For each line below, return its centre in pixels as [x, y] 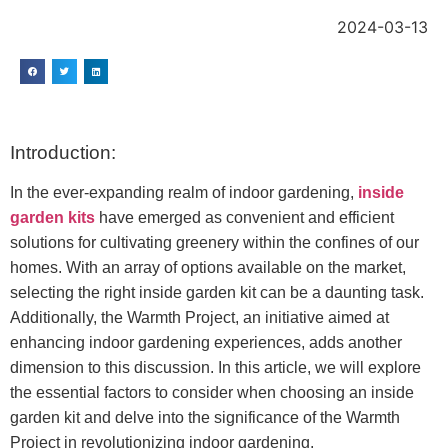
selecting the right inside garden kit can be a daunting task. [217, 292]
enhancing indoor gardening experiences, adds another [206, 342]
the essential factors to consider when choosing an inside [212, 392]
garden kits [52, 217]
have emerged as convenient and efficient [244, 217]
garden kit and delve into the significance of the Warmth [205, 417]
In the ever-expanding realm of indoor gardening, [184, 192]
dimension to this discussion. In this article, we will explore [215, 367]
